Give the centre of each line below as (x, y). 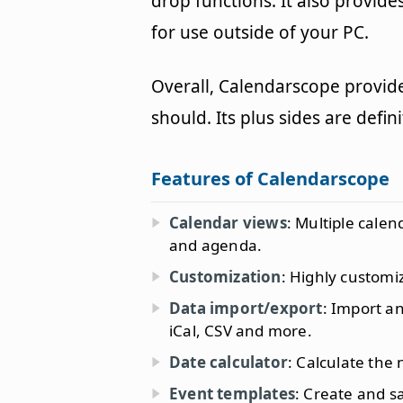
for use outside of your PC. (260, 33)
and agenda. (216, 246)
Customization (225, 277)
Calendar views (228, 223)
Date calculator (228, 363)
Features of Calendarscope (270, 179)
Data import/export (246, 309)
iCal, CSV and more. (241, 331)
